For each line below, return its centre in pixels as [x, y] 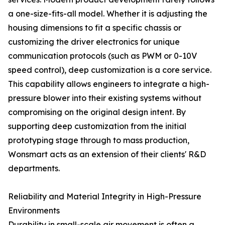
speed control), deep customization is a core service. [110, 70]
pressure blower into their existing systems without [105, 98]
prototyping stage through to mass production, [99, 140]
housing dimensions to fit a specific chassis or [95, 28]
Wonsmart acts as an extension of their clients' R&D [107, 154]
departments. [34, 168]
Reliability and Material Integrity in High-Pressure [105, 196]
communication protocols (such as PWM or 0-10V [102, 56]
